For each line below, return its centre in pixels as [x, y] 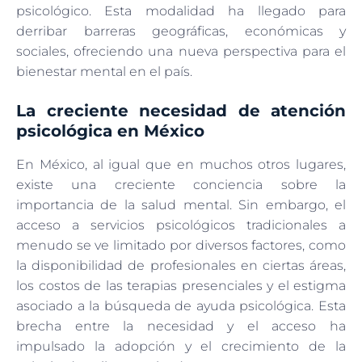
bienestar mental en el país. [104, 71]
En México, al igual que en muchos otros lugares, [181, 164]
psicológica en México [110, 130]
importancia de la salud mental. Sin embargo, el [181, 204]
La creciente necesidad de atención [181, 110]
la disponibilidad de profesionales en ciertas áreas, [181, 265]
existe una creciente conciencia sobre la [181, 184]
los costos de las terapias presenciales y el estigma [181, 285]
